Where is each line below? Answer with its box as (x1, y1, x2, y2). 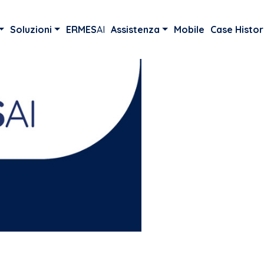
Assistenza (110, 23, 160, 35)
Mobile (173, 23, 204, 35)
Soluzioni (10, 23, 52, 35)
